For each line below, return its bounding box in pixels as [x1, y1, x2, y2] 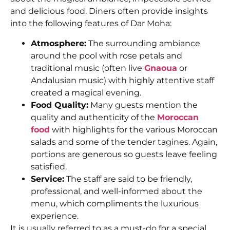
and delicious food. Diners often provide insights [10, 6, 208, 16]
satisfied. [31, 161, 67, 171]
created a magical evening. [31, 87, 141, 98]
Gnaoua [144, 63, 177, 73]
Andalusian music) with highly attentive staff [31, 75, 214, 85]
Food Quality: [31, 100, 88, 110]
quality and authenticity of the [31, 112, 157, 122]
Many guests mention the [88, 100, 198, 110]
